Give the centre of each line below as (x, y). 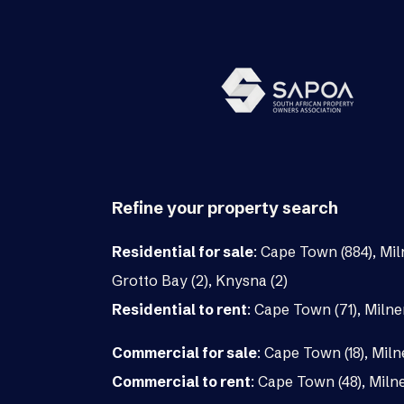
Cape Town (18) (314, 353)
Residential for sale (183, 252)
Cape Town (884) (317, 252)
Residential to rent (179, 310)
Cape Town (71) (306, 310)
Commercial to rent (181, 382)
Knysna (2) (252, 281)
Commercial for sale (184, 353)
